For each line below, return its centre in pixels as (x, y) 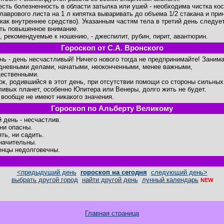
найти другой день (110, 180)
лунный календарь (170, 180)
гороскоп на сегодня (113, 172)
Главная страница (112, 213)
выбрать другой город (44, 180)
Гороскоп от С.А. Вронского (112, 48)
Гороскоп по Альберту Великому (112, 108)
